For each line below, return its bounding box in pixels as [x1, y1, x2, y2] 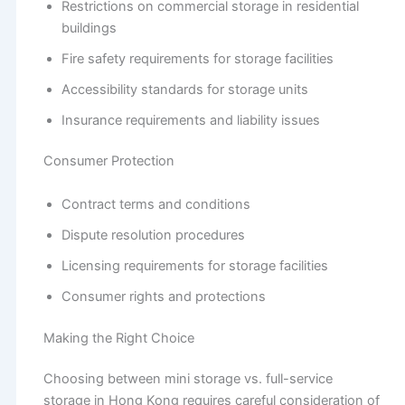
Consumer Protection [42, 153, 174, 170]
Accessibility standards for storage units [61, 80, 308, 98]
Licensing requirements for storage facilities [61, 257, 328, 274]
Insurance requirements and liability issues [61, 111, 320, 128]
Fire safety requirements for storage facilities [61, 50, 334, 67]
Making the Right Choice [42, 329, 198, 346]
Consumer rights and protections [61, 287, 266, 305]
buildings [61, 19, 117, 36]
